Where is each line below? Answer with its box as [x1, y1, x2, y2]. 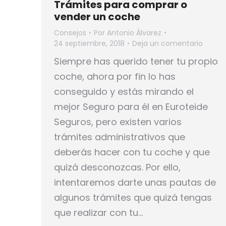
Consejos [54, 27, 86, 38]
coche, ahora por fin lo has [54, 70, 176, 83]
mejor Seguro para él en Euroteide [54, 100, 208, 113]
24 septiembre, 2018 [54, 38, 125, 48]
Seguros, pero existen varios [54, 115, 182, 128]
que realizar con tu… [54, 206, 143, 219]
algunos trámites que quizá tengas [54, 191, 212, 204]
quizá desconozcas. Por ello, [54, 160, 181, 174]
